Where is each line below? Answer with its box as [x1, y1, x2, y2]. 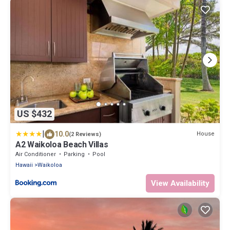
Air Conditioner [15, 150, 56, 158]
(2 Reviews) [69, 130, 101, 138]
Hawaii [15, 161, 33, 168]
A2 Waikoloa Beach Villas [15, 139, 108, 149]
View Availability [151, 178, 209, 188]
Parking [64, 150, 85, 158]
